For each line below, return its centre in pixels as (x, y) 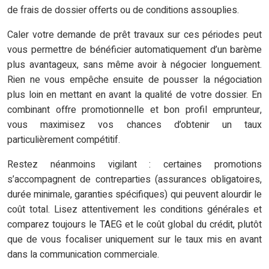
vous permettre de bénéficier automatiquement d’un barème (134, 50)
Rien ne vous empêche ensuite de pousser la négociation (134, 80)
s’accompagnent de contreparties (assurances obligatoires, (134, 180)
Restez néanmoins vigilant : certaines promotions (134, 165)
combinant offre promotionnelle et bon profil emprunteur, (134, 110)
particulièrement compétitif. (64, 140)
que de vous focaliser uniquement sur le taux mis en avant (134, 240)
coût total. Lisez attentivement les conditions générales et (134, 210)
